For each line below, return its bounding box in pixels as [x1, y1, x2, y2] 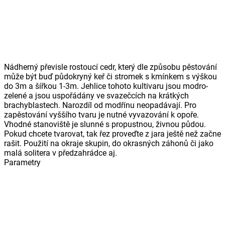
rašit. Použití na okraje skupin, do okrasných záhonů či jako [4, 138, 213, 148]
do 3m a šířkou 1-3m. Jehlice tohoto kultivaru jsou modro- [4, 81, 208, 91]
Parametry [4, 157, 41, 167]
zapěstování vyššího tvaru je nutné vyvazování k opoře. [4, 109, 199, 120]
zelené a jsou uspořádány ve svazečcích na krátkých [4, 90, 189, 100]
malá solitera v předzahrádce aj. [4, 148, 117, 158]
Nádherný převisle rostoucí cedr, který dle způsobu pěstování [4, 62, 217, 72]
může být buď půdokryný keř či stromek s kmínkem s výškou [4, 71, 217, 81]
